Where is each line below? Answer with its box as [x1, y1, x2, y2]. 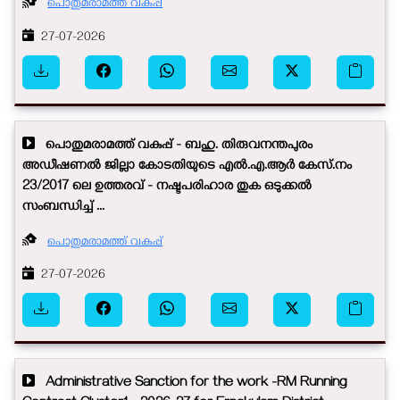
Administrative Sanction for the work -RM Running [35, 374, 347, 393]
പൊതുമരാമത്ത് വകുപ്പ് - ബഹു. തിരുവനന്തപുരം [35, 137, 312, 155]
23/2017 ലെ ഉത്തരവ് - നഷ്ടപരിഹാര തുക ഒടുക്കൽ [22, 178, 312, 196]
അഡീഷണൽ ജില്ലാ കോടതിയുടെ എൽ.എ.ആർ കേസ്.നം [22, 157, 352, 176]
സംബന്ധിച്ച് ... [22, 198, 104, 217]
